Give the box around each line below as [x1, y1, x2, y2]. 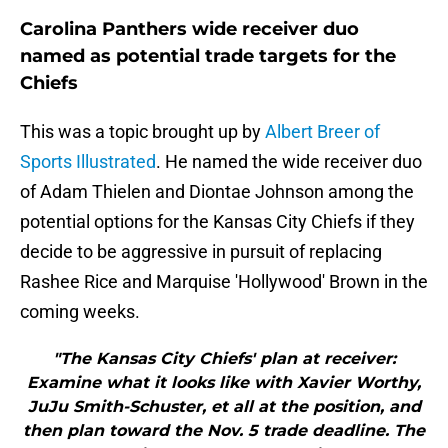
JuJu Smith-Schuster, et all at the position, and [27, 397, 421, 417]
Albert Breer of [265, 121, 380, 143]
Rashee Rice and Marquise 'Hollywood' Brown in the [20, 271, 428, 293]
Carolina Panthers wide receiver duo [20, 18, 359, 41]
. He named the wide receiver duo [156, 151, 422, 173]
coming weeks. [20, 301, 140, 323]
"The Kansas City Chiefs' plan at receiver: [52, 349, 396, 369]
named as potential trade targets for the [20, 45, 396, 68]
